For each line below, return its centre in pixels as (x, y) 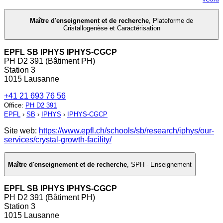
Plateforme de (173, 21)
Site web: (21, 131)
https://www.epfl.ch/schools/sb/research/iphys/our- (126, 131)
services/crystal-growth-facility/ (58, 140)
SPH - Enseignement (161, 164)
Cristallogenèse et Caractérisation (111, 28)
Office (13, 106)
